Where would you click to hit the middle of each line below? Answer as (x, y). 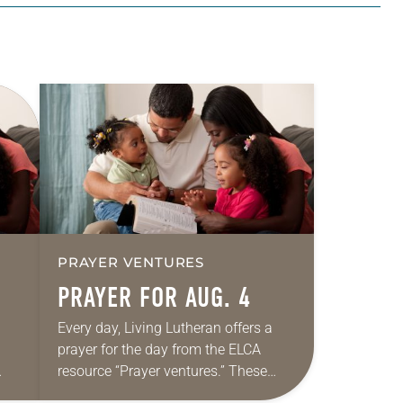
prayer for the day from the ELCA (159, 350)
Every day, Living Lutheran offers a (165, 328)
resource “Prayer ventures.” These (162, 372)
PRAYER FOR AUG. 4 (154, 298)
